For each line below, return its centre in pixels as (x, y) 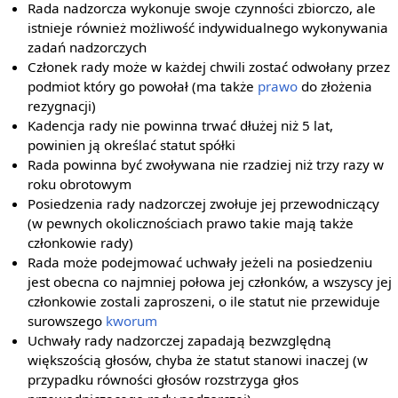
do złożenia (335, 86)
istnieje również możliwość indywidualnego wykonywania (208, 27)
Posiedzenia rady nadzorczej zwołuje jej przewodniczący (204, 203)
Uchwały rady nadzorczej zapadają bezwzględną (180, 340)
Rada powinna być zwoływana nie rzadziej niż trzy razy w (206, 164)
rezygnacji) (62, 105)
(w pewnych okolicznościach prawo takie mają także (191, 223)
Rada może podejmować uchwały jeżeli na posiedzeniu (200, 262)
